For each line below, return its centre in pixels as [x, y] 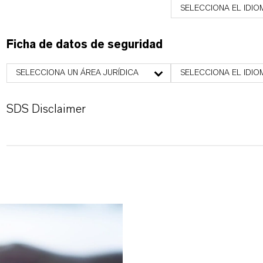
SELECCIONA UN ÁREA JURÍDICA [77, 73]
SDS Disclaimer [46, 109]
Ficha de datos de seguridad [84, 45]
